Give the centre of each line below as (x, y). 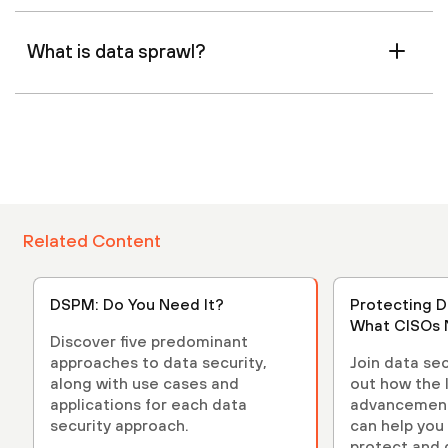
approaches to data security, (158, 362)
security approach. (119, 425)
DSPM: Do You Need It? (137, 304)
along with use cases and (144, 383)
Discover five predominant (149, 341)
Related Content (92, 240)
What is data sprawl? (116, 51)
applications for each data (148, 404)
